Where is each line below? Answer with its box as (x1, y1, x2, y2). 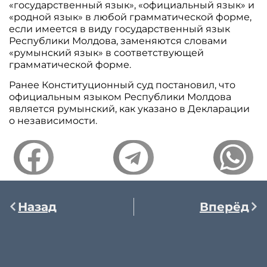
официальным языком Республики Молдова (9, 91, 232, 103)
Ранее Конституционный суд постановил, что (9, 79, 236, 91)
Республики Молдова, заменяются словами (9, 35, 228, 46)
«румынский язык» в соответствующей (9, 46, 204, 58)
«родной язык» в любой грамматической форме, (9, 11, 252, 23)
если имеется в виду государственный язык (9, 23, 231, 35)
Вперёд (199, 199, 249, 214)
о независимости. (9, 114, 98, 126)
